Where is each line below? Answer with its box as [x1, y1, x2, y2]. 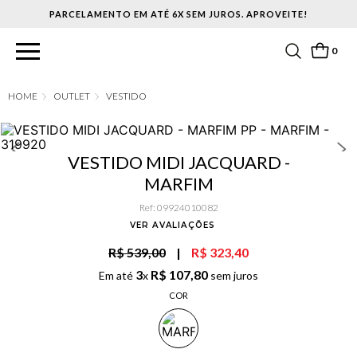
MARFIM [143, 173, 214, 195]
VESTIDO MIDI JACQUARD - [67, 151, 290, 174]
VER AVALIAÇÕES [129, 220, 216, 231]
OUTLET [53, 90, 90, 103]
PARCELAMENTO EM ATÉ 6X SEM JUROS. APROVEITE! [49, 9, 308, 19]
